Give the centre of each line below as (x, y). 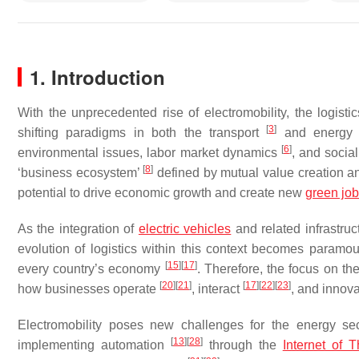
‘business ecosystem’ (81, 173)
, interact (217, 289)
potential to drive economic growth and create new (161, 193)
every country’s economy (91, 269)
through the (242, 345)
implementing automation (94, 345)
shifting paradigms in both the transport (142, 133)
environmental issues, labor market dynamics (149, 153)
